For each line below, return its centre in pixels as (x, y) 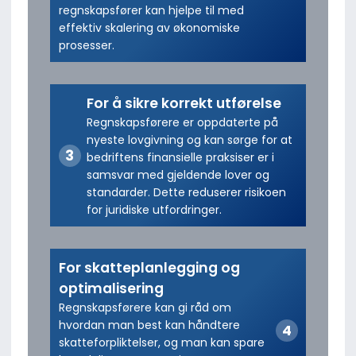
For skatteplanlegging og (149, 267)
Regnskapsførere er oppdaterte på (182, 122)
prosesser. (86, 45)
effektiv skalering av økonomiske (149, 27)
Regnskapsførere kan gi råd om (145, 307)
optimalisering (111, 288)
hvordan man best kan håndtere (149, 325)
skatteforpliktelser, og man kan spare (161, 342)
